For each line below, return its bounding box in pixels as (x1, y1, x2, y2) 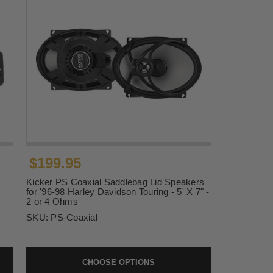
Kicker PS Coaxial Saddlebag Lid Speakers (26, 177, 205, 188)
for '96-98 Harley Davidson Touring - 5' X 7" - (26, 186, 210, 197)
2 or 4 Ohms (26, 196, 78, 207)
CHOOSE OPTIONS (82, 258, 155, 268)
